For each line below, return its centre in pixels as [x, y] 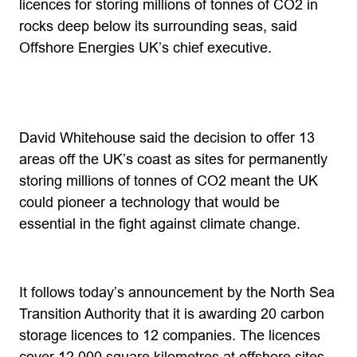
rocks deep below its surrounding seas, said [158, 26]
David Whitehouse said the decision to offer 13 [167, 138]
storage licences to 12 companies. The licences [170, 335]
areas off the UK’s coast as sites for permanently [173, 159]
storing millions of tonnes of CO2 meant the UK [169, 181]
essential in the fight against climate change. [160, 224]
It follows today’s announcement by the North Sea [177, 292]
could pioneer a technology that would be [149, 202]
